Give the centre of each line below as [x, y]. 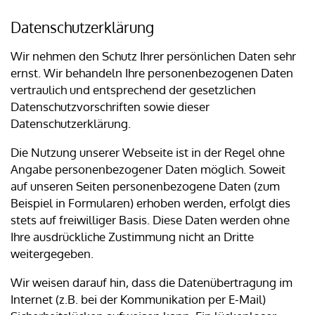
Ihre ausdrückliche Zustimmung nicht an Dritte [132, 237]
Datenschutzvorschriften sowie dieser [110, 107]
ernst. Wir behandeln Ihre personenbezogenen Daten [152, 73]
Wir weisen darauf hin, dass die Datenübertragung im [152, 283]
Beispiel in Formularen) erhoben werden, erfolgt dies [150, 203]
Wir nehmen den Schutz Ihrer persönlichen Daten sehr [153, 56]
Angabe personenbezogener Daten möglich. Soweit [148, 169]
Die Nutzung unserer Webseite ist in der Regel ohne [148, 153]
